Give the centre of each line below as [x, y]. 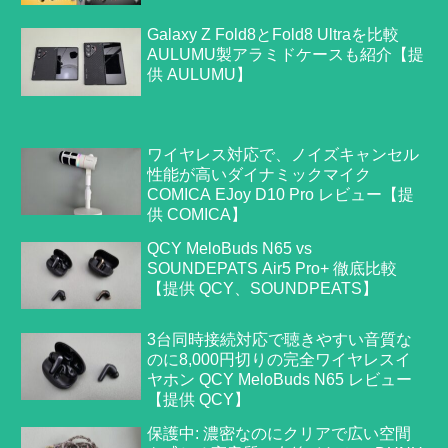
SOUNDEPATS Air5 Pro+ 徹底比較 [272, 268]
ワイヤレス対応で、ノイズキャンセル [283, 154]
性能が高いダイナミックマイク [259, 174]
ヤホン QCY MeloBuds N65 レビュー [280, 379]
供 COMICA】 [197, 214]
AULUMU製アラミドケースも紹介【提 [286, 55]
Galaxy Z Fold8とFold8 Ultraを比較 [273, 35]
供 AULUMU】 [200, 75]
